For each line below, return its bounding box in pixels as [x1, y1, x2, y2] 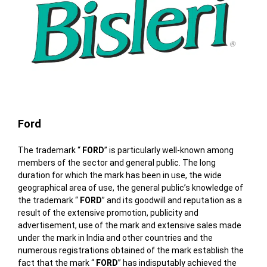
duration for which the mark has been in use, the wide [17, 170, 222, 181]
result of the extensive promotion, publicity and [17, 208, 198, 218]
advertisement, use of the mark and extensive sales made [17, 221, 241, 231]
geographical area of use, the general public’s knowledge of [17, 183, 243, 193]
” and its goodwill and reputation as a [101, 195, 242, 206]
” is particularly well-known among [104, 145, 234, 156]
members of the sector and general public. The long [17, 158, 216, 168]
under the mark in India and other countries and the [17, 233, 213, 243]
